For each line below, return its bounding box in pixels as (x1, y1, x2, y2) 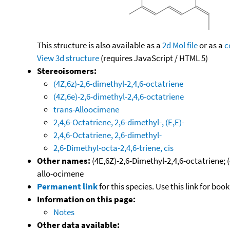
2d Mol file (162, 39, 198, 51)
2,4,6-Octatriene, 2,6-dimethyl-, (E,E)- (53, 116, 184, 128)
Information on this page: (37, 193, 136, 205)
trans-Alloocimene (53, 103, 119, 115)
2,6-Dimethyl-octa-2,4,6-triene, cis (53, 142, 174, 154)
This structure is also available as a (37, 39, 162, 51)
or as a (198, 39, 224, 51)
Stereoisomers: (37, 65, 97, 76)
